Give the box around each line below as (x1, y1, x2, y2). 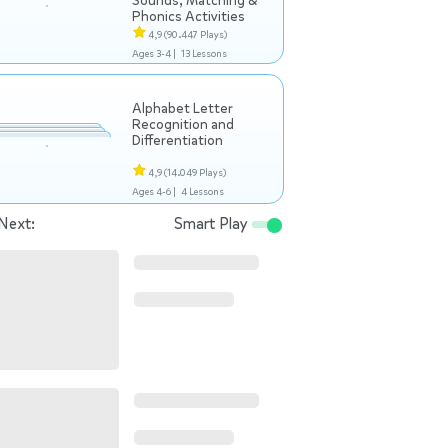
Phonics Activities (132, 7, 245, 26)
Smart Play (174, 213, 252, 234)
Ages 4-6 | (132, 185, 176, 198)
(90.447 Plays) (164, 28, 227, 41)
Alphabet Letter (132, 99, 233, 118)
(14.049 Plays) (164, 166, 226, 179)
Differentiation (132, 131, 223, 150)
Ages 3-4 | (132, 47, 176, 60)
